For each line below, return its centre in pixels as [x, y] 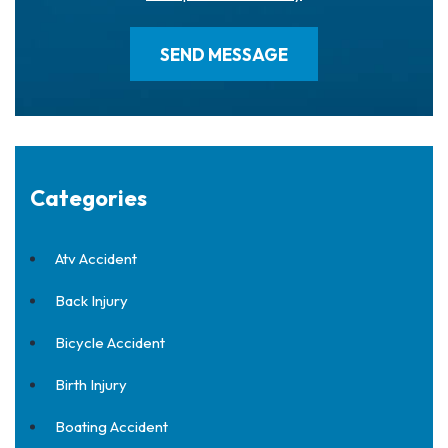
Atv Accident [96, 258]
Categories [88, 198]
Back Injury [91, 300]
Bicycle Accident [110, 342]
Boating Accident [111, 426]
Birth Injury [91, 384]
